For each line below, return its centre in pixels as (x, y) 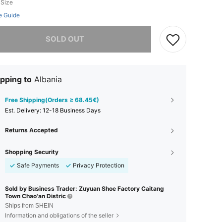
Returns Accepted (31, 130)
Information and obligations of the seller (59, 215)
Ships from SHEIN (29, 206)
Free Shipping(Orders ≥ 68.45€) (52, 100)
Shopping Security (32, 152)
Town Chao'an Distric (35, 196)
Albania (48, 79)
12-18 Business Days (72, 110)
